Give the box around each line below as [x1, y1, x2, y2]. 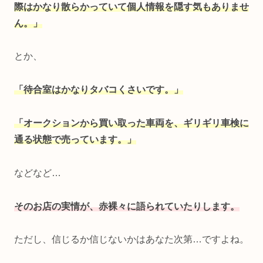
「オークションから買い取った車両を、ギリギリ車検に [14, 118, 249, 128]
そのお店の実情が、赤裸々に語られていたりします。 [14, 201, 240, 211]
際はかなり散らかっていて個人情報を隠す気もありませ [14, 1, 249, 12]
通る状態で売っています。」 [14, 134, 136, 144]
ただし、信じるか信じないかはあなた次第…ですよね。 [14, 234, 249, 245]
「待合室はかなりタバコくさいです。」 [14, 85, 183, 95]
